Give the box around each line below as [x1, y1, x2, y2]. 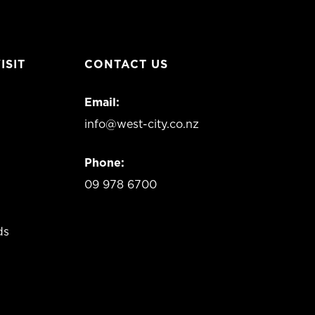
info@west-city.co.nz [84, 116, 200, 131]
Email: [84, 94, 120, 110]
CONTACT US [84, 56, 168, 72]
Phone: [84, 155, 125, 170]
